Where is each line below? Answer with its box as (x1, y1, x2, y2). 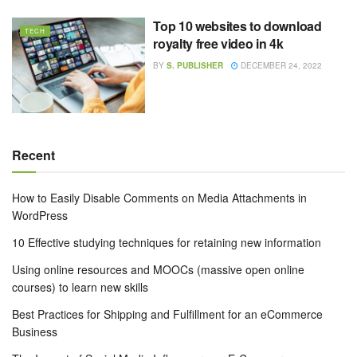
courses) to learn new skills (12, 278, 148, 295)
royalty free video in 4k (153, 34, 284, 53)
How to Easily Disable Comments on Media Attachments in (12, 189, 307, 206)
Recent (12, 145, 55, 164)
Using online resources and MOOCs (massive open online (12, 261, 304, 277)
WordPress (12, 206, 68, 223)
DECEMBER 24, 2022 (238, 60, 323, 71)
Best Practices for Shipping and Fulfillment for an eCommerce (12, 305, 323, 322)
